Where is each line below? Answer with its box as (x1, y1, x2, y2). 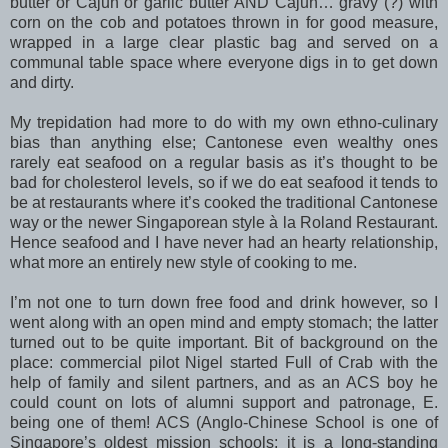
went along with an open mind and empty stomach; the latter (10, 313, 438, 331)
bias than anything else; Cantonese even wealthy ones (10, 133, 438, 151)
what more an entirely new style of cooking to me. (10, 253, 357, 271)
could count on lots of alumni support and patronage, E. (10, 393, 438, 411)
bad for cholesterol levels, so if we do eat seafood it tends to (10, 173, 438, 191)
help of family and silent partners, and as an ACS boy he (10, 373, 438, 391)
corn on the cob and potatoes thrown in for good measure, (10, 13, 438, 31)
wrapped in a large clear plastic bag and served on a (10, 33, 438, 51)
